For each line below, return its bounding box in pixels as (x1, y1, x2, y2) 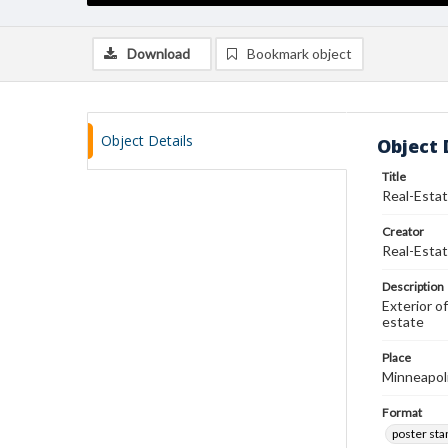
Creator (382, 224, 424, 239)
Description (382, 279, 444, 294)
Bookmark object (247, 45, 352, 62)
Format (382, 405, 422, 420)
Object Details (101, 131, 193, 150)
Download (127, 45, 190, 62)
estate (382, 313, 424, 330)
